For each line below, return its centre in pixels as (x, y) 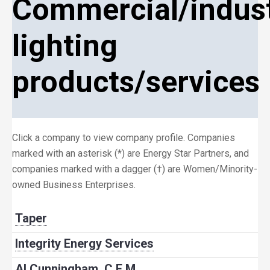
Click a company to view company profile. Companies (124, 138)
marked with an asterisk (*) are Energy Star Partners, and (130, 153)
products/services (136, 82)
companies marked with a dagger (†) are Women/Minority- (135, 169)
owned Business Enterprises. (74, 185)
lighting (65, 46)
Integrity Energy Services (84, 243)
